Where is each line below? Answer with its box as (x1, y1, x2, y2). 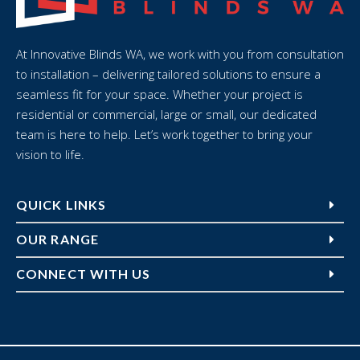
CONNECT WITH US (16, 265, 151, 281)
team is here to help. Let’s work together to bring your (16, 125, 313, 142)
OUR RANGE (16, 231, 99, 247)
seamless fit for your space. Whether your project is (16, 85, 303, 102)
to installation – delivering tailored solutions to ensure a (16, 65, 321, 82)
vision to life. (16, 145, 84, 162)
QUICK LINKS (16, 196, 107, 212)
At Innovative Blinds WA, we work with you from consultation (16, 45, 344, 62)
